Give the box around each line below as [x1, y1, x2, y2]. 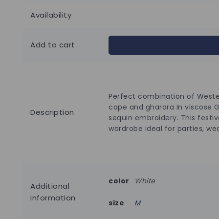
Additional [30, 181, 69, 192]
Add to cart [30, 40, 75, 50]
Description [30, 107, 74, 118]
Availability [30, 10, 71, 21]
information [30, 193, 76, 203]
